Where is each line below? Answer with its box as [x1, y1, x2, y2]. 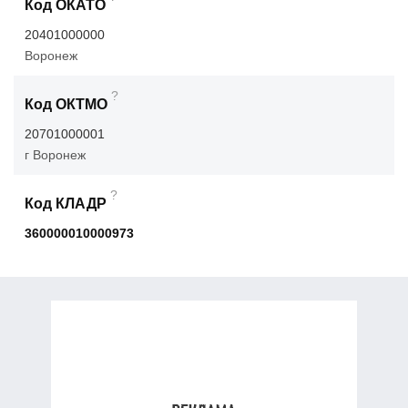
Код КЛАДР [25, 196, 107, 212]
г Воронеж [25, 148, 86, 163]
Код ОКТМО [25, 97, 107, 113]
